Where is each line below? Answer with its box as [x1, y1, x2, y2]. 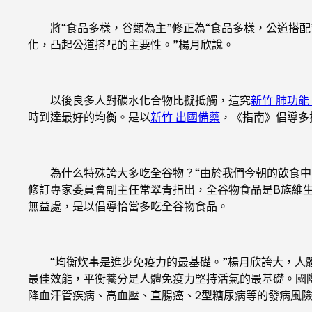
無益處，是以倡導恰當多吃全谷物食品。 [28, 198, 228, 213]
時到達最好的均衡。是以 [28, 109, 150, 124]
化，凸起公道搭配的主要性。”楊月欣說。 [28, 37, 234, 52]
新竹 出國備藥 [150, 109, 220, 124]
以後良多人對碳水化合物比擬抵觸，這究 [28, 93, 251, 107]
